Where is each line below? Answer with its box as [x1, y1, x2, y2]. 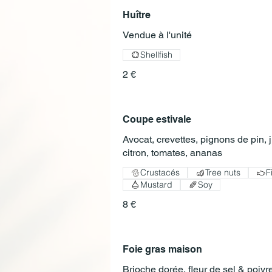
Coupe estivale [123, 114, 191, 126]
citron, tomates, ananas [123, 147, 222, 159]
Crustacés [140, 167, 180, 178]
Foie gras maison [123, 243, 202, 256]
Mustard [140, 178, 172, 190]
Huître [123, 8, 151, 21]
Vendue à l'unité [123, 29, 192, 41]
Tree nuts [205, 167, 240, 178]
